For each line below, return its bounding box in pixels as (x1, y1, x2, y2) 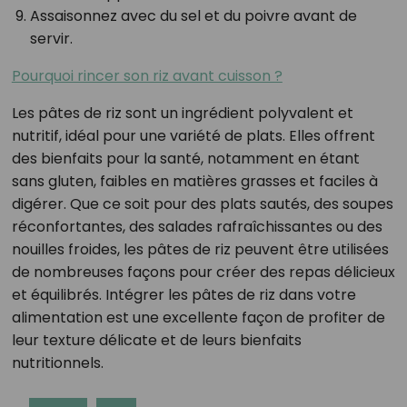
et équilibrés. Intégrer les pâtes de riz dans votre (11, 283, 356, 305)
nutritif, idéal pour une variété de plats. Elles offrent (11, 124, 375, 146)
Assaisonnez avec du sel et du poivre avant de (29, 5, 357, 26)
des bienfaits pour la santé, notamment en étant (11, 147, 360, 169)
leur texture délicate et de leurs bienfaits (11, 329, 302, 351)
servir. (29, 27, 73, 49)
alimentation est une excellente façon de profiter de (11, 306, 385, 328)
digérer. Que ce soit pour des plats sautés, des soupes (11, 193, 393, 214)
